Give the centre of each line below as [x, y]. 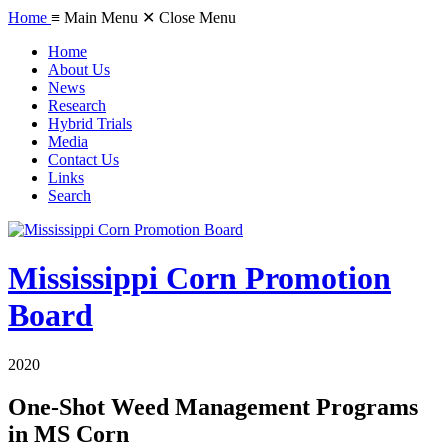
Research [77, 105]
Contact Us [83, 159]
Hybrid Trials [90, 123]
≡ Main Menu [94, 17]
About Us [79, 69]
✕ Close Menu [189, 17]
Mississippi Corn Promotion [199, 278]
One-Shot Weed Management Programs [213, 406]
